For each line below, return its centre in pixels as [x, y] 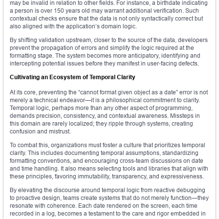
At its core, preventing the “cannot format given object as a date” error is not [109, 92]
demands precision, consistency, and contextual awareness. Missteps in [105, 116]
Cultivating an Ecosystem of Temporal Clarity [73, 77]
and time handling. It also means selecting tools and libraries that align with [109, 169]
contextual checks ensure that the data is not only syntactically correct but [106, 19]
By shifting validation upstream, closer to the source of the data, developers [109, 40]
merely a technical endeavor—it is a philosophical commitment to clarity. [105, 100]
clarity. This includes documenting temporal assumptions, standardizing [104, 153]
